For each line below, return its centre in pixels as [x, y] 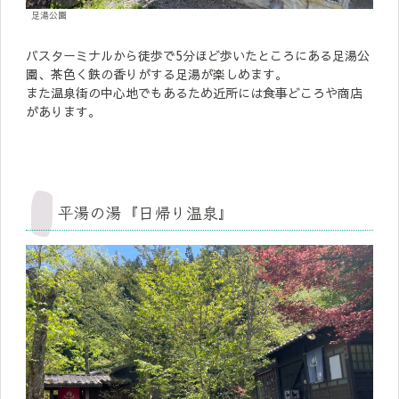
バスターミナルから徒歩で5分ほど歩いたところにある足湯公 [198, 55]
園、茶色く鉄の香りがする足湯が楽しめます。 [157, 73]
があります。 [63, 111]
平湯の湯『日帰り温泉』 [146, 212]
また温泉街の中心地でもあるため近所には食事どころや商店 [194, 92]
